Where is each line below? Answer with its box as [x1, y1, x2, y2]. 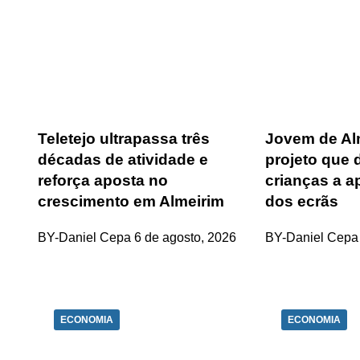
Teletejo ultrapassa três [38, 130, 210, 147]
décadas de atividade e [38, 151, 208, 168]
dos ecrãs [265, 193, 339, 210]
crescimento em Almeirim [38, 193, 224, 210]
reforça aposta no [38, 172, 168, 189]
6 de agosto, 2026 [134, 230, 236, 244]
